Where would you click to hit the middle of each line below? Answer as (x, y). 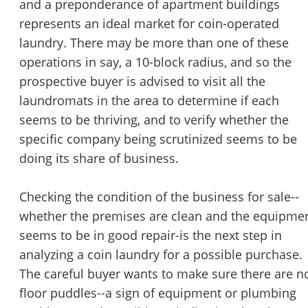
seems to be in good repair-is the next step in (151, 235)
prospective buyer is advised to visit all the (142, 81)
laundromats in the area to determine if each (149, 101)
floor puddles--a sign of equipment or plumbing (158, 293)
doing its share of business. (99, 158)
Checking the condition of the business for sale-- (159, 197)
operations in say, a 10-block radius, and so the (155, 62)
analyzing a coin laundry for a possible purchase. (161, 255)
